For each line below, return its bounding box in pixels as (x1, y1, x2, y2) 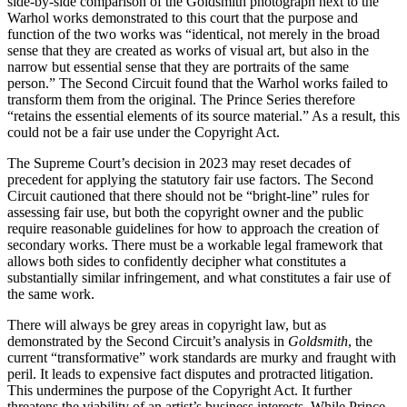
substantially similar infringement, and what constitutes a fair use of (7, 269, 391, 285)
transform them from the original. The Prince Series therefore (7, 91, 355, 107)
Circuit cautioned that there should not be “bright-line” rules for (7, 187, 369, 203)
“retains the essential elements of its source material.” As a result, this (7, 107, 400, 124)
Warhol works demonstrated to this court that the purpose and (7, 9, 358, 25)
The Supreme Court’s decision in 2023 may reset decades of (7, 154, 351, 171)
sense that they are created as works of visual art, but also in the (7, 42, 369, 58)
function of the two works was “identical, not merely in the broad (7, 25, 380, 42)
